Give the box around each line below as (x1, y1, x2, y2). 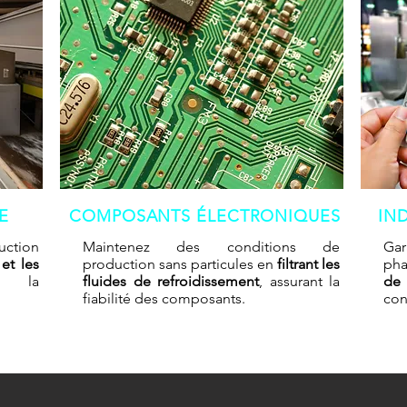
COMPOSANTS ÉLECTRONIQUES (69, 206, 341, 227)
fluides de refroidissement (83, 273, 259, 291)
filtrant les (273, 255, 340, 273)
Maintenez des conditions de (83, 238, 340, 256)
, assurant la (259, 273, 340, 291)
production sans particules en (83, 255, 273, 273)
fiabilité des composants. (83, 290, 245, 308)
